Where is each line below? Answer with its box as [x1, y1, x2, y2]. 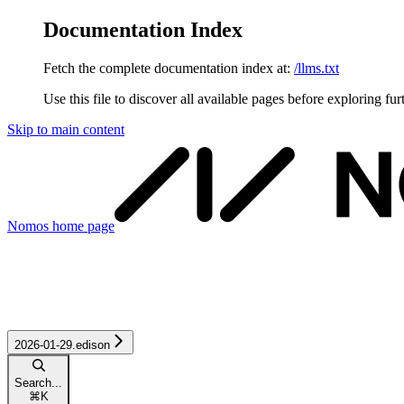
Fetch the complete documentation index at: [43, 60, 290, 76]
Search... [14, 376, 62, 390]
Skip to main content [7, 121, 124, 137]
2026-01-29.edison [14, 338, 110, 353]
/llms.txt [294, 60, 339, 76]
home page [49, 217, 115, 234]
